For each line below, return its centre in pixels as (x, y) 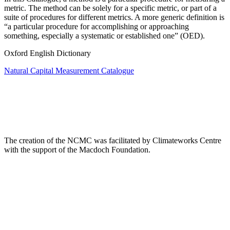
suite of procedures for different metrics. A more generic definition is (114, 17)
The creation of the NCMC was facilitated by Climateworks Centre (113, 140)
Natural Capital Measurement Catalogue (69, 71)
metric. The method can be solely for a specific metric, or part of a (110, 8)
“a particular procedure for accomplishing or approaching (97, 27)
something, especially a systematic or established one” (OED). (104, 36)
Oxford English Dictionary (47, 53)
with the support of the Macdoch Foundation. (77, 149)
